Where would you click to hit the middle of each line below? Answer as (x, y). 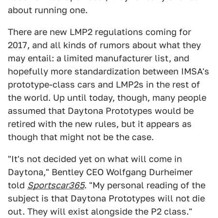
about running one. (48, 10)
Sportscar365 (56, 185)
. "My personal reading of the (145, 185)
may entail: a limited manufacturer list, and (99, 58)
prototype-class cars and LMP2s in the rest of (104, 84)
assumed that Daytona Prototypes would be (101, 111)
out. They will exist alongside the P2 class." (100, 211)
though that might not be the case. (81, 137)
